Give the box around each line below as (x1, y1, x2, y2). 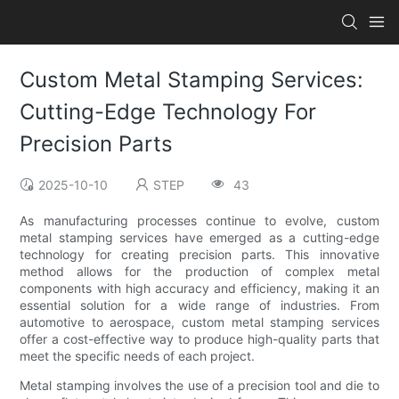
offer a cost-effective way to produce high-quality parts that (20, 331, 379, 347)
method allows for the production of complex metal (20, 264, 379, 280)
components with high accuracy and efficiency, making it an (20, 281, 379, 297)
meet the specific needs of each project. (20, 348, 256, 364)
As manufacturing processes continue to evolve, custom (20, 213, 379, 229)
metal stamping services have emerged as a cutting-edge (20, 230, 379, 246)
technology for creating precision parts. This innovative (20, 247, 379, 263)
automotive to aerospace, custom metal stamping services (20, 314, 379, 330)
